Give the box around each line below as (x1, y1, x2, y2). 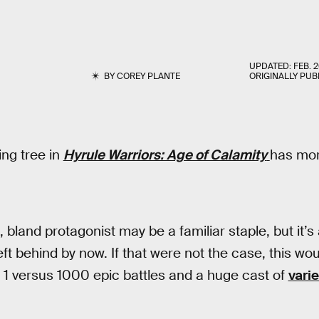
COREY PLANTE (116, 70, 180, 82)
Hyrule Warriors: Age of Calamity (63, 146, 267, 164)
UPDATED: (249, 61, 294, 72)
